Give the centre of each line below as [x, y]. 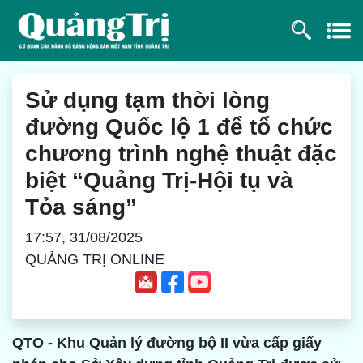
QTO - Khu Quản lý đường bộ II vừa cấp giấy [167, 343]
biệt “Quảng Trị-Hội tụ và [159, 180]
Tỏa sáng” [81, 207]
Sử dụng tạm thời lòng [147, 100]
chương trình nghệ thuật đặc [181, 153]
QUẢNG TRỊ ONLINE [95, 259]
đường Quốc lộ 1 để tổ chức [179, 126]
